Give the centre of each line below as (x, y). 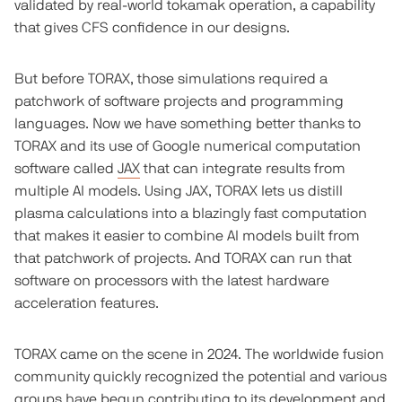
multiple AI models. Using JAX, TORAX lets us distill (178, 191)
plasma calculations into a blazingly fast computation (190, 213)
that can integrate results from (242, 168)
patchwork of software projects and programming (179, 101)
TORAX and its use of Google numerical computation (187, 146)
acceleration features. (86, 303)
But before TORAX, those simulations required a (170, 79)
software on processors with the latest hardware (171, 280)
